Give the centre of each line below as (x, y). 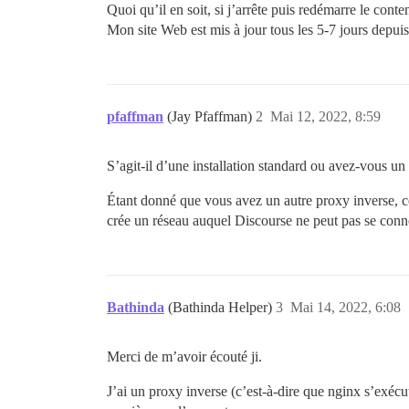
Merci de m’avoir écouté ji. (184, 356)
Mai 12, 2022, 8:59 (325, 116)
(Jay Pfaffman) (211, 116)
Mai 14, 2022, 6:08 (346, 307)
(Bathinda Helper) (222, 307)
